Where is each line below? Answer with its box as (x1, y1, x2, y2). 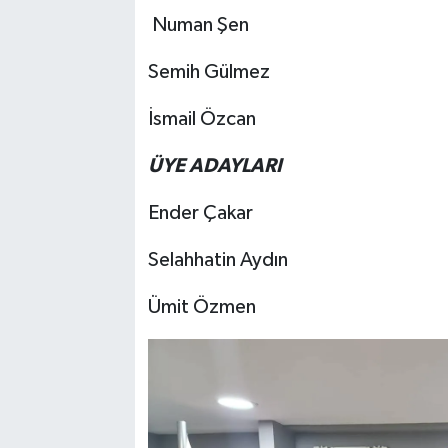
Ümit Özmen (147, 297, 256, 318)
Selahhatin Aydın (147, 250, 292, 271)
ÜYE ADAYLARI (147, 156, 282, 177)
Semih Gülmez (147, 62, 270, 83)
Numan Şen (151, 15, 249, 36)
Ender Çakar (147, 203, 253, 224)
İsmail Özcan (147, 109, 256, 130)
